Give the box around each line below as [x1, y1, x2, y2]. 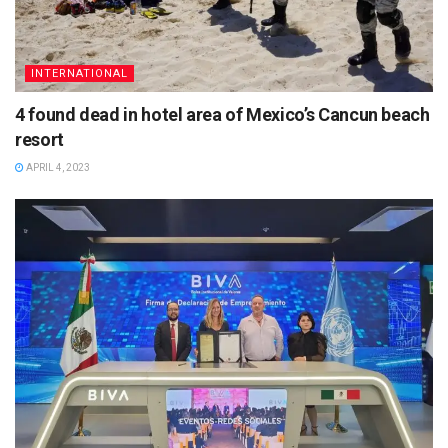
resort [15, 128, 64, 150]
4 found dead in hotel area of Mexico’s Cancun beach [15, 103, 430, 125]
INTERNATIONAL [31, 66, 128, 80]
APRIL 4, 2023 [24, 161, 90, 173]
